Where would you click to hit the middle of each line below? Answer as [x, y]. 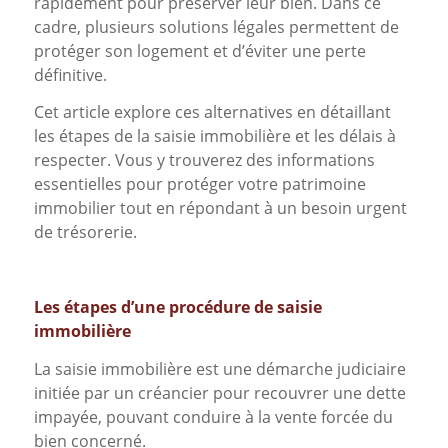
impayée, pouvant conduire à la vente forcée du [213, 416]
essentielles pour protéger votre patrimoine [199, 184]
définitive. [70, 74]
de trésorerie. [85, 232]
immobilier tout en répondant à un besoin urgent [220, 208]
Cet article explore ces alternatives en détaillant [212, 112]
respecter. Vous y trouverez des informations [204, 160]
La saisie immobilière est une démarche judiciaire [219, 368]
